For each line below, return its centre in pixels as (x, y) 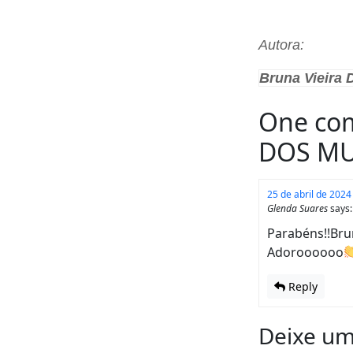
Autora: (281, 45)
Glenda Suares (297, 208)
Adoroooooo (305, 252)
